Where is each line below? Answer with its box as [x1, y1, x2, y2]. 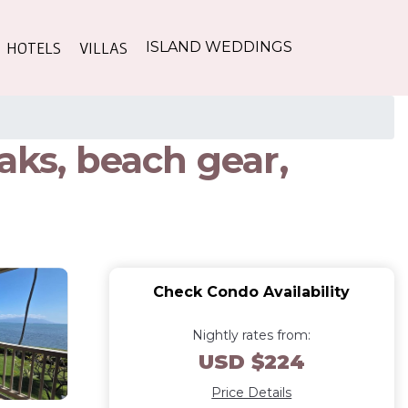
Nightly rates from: [192, 326, 311, 343]
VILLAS [79, 37, 127, 57]
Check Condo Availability [153, 282, 351, 301]
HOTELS [6, 37, 61, 57]
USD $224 [198, 349, 305, 374]
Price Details [211, 383, 292, 401]
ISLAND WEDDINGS [146, 38, 292, 56]
